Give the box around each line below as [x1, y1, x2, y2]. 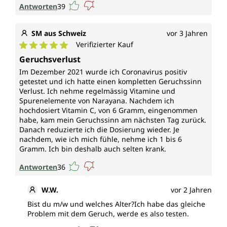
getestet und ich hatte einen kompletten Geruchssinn [19, 77, 202, 87]
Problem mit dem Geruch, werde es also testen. [27, 209, 189, 219]
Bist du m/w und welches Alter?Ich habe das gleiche [27, 199, 205, 209]
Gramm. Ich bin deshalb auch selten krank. [19, 144, 166, 154]
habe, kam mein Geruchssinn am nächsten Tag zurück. [19, 115, 206, 125]
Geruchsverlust [19, 54, 81, 65]
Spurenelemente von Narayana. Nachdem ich [19, 96, 174, 106]
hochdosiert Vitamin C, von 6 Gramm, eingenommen [19, 105, 198, 116]
